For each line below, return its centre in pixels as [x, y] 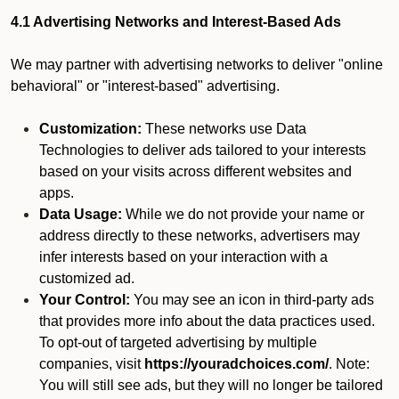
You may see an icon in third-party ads [252, 300]
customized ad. [87, 278]
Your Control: [85, 300]
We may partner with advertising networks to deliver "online [197, 65]
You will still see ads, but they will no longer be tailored [211, 385]
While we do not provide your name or [243, 214]
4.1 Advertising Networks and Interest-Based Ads [176, 22]
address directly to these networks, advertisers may [199, 236]
